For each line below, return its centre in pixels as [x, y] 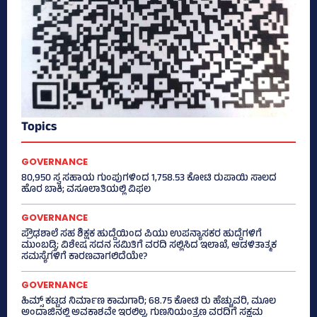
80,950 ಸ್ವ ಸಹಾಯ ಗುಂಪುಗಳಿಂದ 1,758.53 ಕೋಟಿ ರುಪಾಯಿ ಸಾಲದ [149, 178]
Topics [39, 128]
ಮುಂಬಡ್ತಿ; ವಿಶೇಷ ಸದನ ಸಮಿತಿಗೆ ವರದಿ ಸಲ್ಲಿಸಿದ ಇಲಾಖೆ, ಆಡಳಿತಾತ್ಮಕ [149, 246]
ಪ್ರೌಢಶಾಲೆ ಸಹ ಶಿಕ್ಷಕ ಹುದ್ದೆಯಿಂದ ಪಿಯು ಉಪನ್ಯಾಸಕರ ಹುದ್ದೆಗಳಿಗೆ [142, 234]
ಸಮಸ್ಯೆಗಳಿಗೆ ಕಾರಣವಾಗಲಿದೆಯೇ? [84, 257]
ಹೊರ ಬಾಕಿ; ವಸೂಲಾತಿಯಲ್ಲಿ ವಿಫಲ [86, 190]
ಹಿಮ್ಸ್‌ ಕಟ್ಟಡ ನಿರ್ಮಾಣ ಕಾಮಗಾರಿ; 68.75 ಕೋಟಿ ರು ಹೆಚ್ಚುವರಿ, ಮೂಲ [149, 301]
